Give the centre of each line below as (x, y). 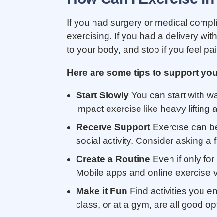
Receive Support (113, 127)
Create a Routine (113, 159)
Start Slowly (104, 95)
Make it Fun (103, 191)
